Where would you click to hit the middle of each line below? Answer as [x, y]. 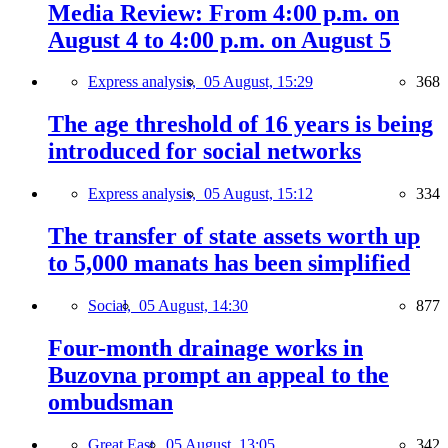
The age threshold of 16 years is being [240, 124]
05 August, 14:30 [193, 306]
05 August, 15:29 [258, 82]
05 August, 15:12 [258, 194]
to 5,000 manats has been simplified [229, 263]
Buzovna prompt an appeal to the [218, 374]
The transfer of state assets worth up [234, 236]
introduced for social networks [204, 151]
